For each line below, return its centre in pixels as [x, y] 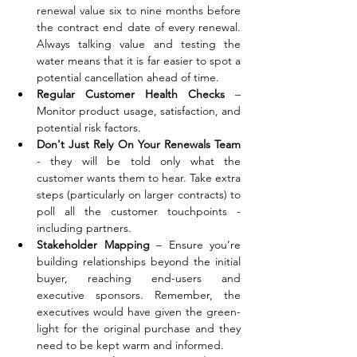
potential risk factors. [90, 127]
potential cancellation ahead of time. [128, 77]
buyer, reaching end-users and [139, 278]
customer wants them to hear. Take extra [139, 177]
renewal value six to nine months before [139, 10]
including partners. [84, 228]
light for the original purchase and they [139, 328]
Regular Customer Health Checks [131, 94]
